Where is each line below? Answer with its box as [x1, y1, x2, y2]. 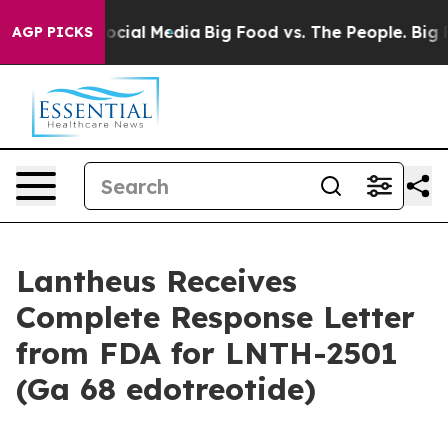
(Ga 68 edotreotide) [16, 370, 316, 408]
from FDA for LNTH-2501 [16, 334, 398, 372]
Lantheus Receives [16, 262, 297, 300]
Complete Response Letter [16, 298, 415, 336]
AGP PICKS [12, 23, 93, 41]
